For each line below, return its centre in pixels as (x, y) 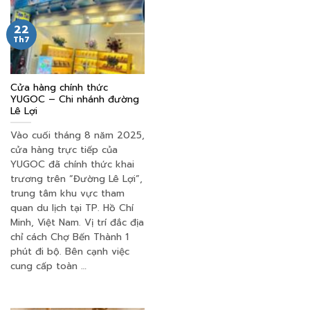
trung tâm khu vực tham (67, 193)
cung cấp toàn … (48, 266)
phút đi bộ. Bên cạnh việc (70, 251)
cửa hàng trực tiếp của (64, 149)
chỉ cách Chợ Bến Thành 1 (70, 237)
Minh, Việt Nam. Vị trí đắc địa (77, 222)
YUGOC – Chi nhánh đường (75, 100)
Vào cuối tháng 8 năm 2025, (77, 135)
